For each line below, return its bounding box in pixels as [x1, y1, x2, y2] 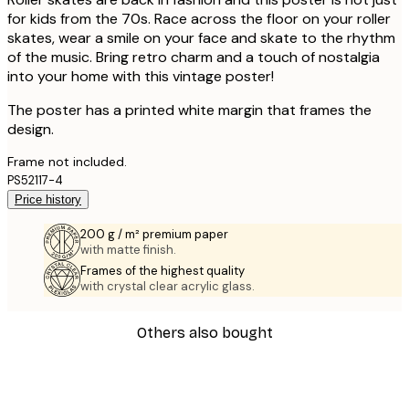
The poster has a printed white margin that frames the [7, 100, 372, 121]
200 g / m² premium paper [80, 226, 228, 243]
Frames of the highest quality [80, 263, 245, 279]
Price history [15, 193, 81, 207]
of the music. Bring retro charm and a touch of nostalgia [7, 47, 380, 68]
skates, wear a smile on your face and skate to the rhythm [7, 28, 395, 48]
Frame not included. [7, 153, 127, 171]
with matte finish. [80, 242, 176, 258]
